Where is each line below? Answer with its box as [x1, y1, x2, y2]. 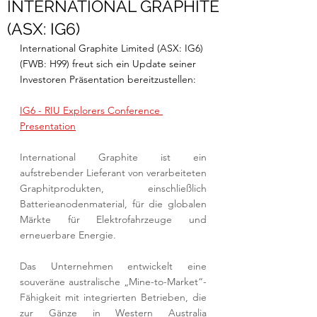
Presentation [20, 120, 76, 132]
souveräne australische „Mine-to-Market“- [20, 275, 207, 288]
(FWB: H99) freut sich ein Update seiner [20, 57, 199, 70]
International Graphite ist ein [20, 151, 207, 163]
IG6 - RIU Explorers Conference [20, 104, 163, 117]
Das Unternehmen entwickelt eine [20, 260, 207, 272]
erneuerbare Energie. [20, 229, 119, 241]
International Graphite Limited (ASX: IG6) [20, 42, 206, 54]
